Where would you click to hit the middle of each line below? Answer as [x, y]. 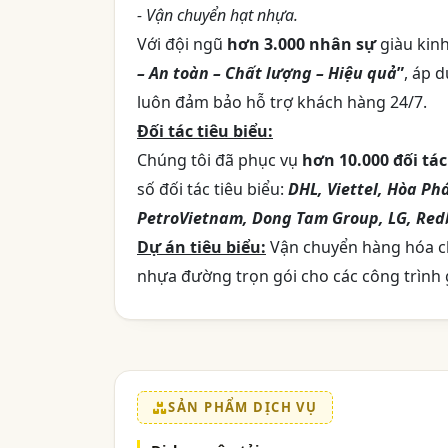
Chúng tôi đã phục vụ [219, 160]
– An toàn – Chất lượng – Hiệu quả [267, 73]
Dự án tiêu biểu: [201, 247]
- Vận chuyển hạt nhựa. [217, 15]
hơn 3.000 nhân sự [301, 44]
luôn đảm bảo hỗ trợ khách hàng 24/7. [282, 102]
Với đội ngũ [182, 44]
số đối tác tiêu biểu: [212, 189]
